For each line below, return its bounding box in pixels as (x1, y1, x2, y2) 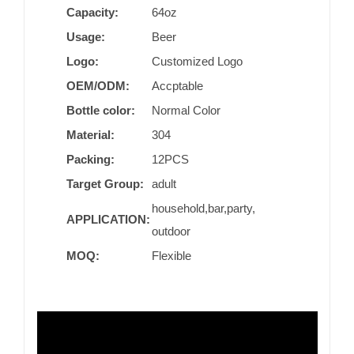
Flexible (152, 248, 192, 262)
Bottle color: (66, 103, 136, 117)
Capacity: (66, 5, 119, 19)
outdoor (152, 224, 191, 238)
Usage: (66, 29, 106, 43)
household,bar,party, (152, 201, 256, 215)
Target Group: (66, 176, 145, 190)
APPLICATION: (66, 212, 151, 226)
